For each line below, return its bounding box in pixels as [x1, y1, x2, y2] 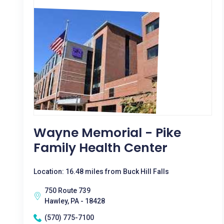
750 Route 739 [44, 186, 90, 194]
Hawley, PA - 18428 [44, 197, 105, 205]
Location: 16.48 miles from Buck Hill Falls [33, 167, 169, 175]
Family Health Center [33, 139, 167, 156]
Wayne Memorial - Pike [33, 124, 181, 141]
